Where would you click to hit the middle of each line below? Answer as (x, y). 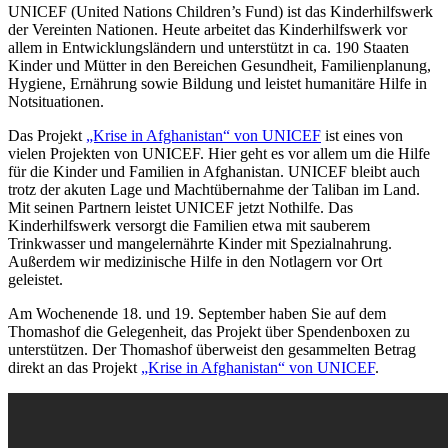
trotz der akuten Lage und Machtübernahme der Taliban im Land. (214, 189)
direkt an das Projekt (74, 367)
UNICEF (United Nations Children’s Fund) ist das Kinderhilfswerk (220, 11)
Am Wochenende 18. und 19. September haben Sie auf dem (197, 313)
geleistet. (35, 279)
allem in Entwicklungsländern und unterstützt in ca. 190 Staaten (208, 47)
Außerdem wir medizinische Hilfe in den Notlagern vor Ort (195, 261)
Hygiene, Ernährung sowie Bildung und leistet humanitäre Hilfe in (217, 83)
